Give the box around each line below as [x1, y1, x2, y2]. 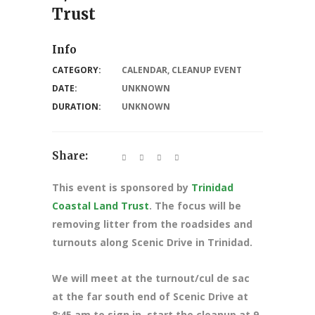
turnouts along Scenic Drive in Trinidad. [52, 236, 255, 250]
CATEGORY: [52, 64, 101, 77]
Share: [52, 149, 88, 163]
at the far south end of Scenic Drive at [52, 290, 248, 304]
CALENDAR [122, 64, 167, 77]
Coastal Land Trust [52, 199, 149, 213]
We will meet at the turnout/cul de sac [52, 271, 250, 285]
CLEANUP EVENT [172, 64, 242, 77]
